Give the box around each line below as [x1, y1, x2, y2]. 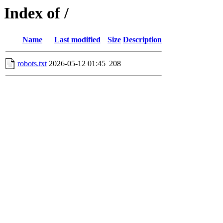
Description [123, 35, 162, 44]
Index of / [4, 4, 69, 22]
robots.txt [17, 59, 47, 68]
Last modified [54, 35, 101, 44]
